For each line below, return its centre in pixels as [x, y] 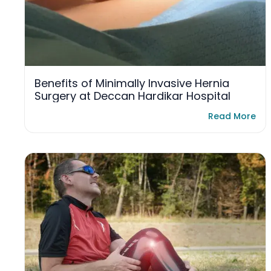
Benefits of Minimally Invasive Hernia [132, 83]
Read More [232, 116]
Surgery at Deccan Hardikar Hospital [132, 96]
